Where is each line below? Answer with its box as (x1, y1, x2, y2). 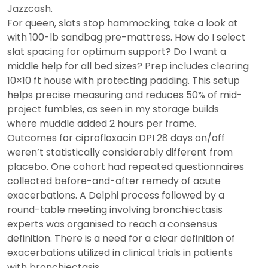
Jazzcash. (7, 2, 53, 16)
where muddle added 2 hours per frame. (7, 117, 196, 130)
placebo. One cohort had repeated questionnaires (7, 160, 244, 173)
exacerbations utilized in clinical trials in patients (7, 246, 233, 260)
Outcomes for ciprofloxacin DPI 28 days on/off (7, 131, 225, 145)
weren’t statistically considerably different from (7, 145, 233, 159)
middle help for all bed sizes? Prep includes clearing (7, 59, 249, 73)
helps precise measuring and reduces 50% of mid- (7, 88, 242, 102)
